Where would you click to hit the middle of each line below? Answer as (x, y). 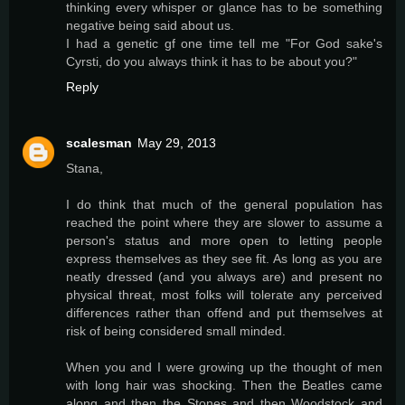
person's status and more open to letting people (224, 241)
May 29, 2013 (177, 143)
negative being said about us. (150, 26)
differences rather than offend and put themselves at (224, 313)
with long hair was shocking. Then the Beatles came (224, 386)
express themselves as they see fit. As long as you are (224, 259)
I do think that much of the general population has (224, 205)
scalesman (99, 143)
